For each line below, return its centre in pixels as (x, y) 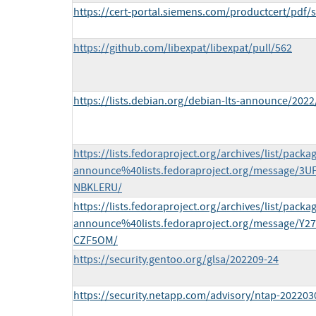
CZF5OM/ (96, 241)
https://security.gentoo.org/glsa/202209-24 (176, 260)
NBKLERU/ (98, 188)
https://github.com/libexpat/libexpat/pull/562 (183, 48)
